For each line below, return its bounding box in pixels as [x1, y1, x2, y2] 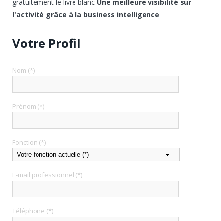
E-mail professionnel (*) [12, 170, 82, 179]
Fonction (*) [12, 138, 46, 147]
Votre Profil [12, 35, 81, 51]
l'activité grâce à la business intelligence [12, 10, 159, 19]
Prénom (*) [12, 102, 44, 110]
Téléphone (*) [12, 206, 53, 215]
